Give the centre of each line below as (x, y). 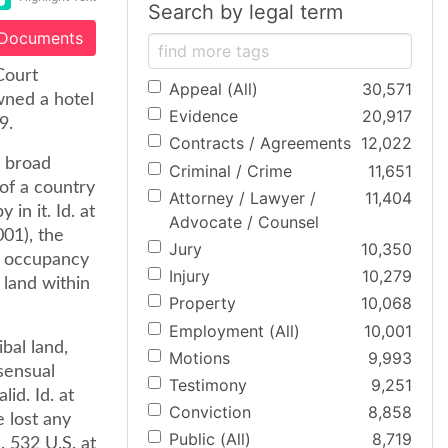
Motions (199, 357)
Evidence (203, 116)
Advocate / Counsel (244, 221)
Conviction (210, 412)
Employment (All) (234, 330)
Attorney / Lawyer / (242, 197)
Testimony (208, 384)
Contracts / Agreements (260, 143)
